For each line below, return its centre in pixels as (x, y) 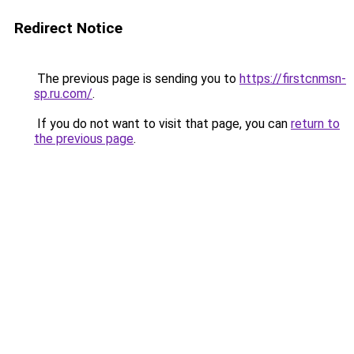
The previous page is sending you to (137, 79)
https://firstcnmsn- (293, 79)
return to (315, 124)
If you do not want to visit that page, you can (162, 124)
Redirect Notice (68, 28)
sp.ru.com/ (63, 94)
